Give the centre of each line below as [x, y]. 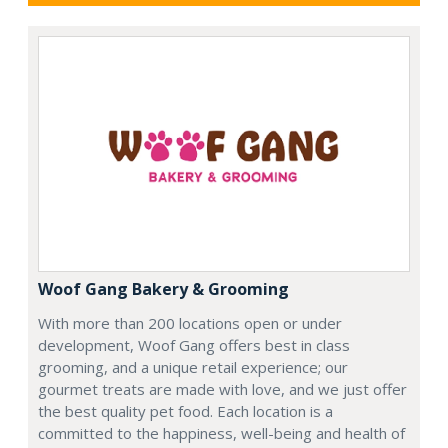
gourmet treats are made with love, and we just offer [222, 389]
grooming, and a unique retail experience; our [193, 367]
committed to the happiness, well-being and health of [221, 433]
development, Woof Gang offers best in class [194, 345]
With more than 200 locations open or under [190, 323]
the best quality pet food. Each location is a [185, 411]
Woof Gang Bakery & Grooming [163, 289]
